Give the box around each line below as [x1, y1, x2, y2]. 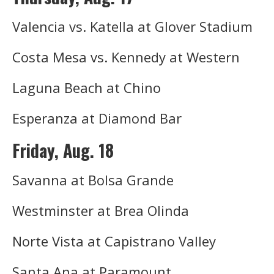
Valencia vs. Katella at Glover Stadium [12, 17, 253, 35]
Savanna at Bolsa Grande [12, 170, 174, 189]
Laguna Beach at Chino [12, 78, 161, 97]
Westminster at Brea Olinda [12, 201, 189, 220]
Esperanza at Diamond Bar [12, 108, 182, 127]
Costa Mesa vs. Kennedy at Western [12, 47, 240, 66]
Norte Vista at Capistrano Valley [12, 231, 216, 250]
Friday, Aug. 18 [12, 137, 114, 163]
